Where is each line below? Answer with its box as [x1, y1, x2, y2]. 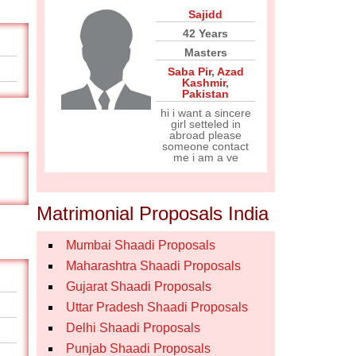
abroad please [169, 129, 242, 141]
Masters [184, 46, 227, 59]
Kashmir [182, 76, 226, 89]
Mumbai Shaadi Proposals [66, 238, 215, 252]
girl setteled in [170, 118, 241, 130]
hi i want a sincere [160, 106, 251, 119]
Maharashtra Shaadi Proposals [66, 259, 241, 273]
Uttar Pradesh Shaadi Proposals [66, 300, 248, 314]
